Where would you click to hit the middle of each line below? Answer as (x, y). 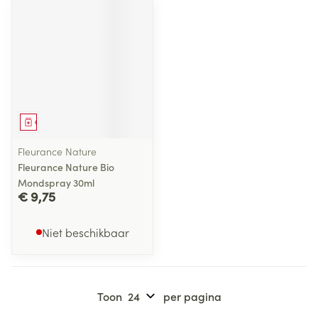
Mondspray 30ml (56, 182)
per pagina (192, 296)
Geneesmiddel (59, 122)
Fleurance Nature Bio (66, 167)
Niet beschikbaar (85, 232)
